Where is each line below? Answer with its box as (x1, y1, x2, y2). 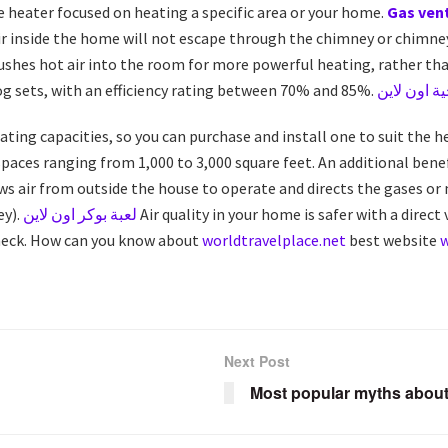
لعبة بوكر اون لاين (23, 203, 137, 224)
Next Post (224, 350, 290, 371)
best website (346, 229, 440, 250)
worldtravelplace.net (202, 229, 346, 250)
